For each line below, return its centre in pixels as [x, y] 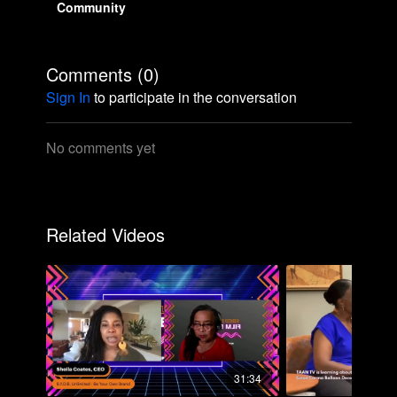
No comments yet [100, 148]
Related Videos [105, 234]
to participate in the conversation [193, 97]
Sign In [68, 97]
